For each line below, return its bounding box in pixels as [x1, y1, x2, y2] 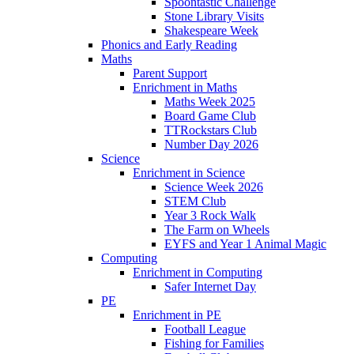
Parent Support [133, 66, 207, 81]
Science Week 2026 [164, 180, 263, 194]
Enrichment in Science [133, 166, 245, 180]
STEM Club [164, 194, 226, 209]
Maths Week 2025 [164, 95, 255, 109]
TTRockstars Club [164, 123, 257, 137]
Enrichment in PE [133, 308, 221, 322]
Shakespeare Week [164, 24, 258, 38]
